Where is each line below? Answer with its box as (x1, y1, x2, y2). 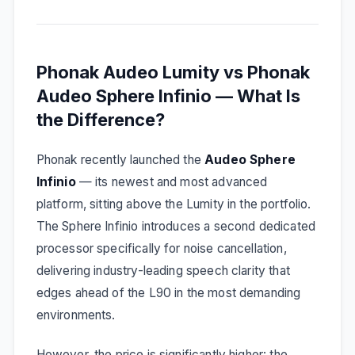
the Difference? (36, 109, 165, 131)
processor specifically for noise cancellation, (36, 240, 287, 256)
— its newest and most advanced (75, 174, 268, 189)
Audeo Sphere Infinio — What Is (36, 86, 300, 107)
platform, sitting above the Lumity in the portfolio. (36, 196, 311, 212)
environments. (36, 307, 116, 323)
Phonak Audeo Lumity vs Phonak (36, 62, 310, 83)
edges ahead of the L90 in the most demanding (36, 284, 301, 300)
